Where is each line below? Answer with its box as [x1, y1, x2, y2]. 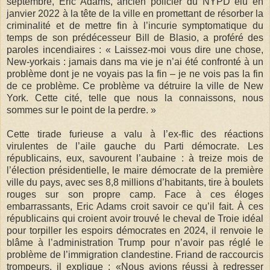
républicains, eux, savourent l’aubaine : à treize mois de [7, 152, 263, 163]
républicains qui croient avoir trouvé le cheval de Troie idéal [7, 213, 263, 224]
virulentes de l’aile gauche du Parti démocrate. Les [7, 140, 263, 151]
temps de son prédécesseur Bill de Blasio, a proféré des [7, 32, 263, 43]
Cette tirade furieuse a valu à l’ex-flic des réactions [7, 128, 263, 139]
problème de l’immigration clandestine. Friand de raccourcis [7, 249, 263, 260]
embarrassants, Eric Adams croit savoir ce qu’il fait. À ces [7, 201, 263, 212]
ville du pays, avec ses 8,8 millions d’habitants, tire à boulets [7, 177, 263, 187]
